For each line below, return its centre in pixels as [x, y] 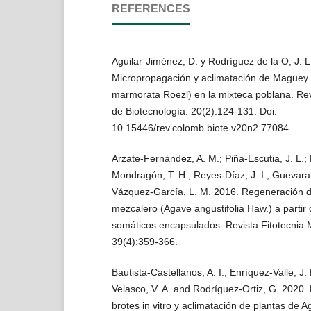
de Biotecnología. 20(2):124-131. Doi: [194, 111]
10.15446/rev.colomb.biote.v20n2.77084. [201, 128]
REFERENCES [151, 8]
